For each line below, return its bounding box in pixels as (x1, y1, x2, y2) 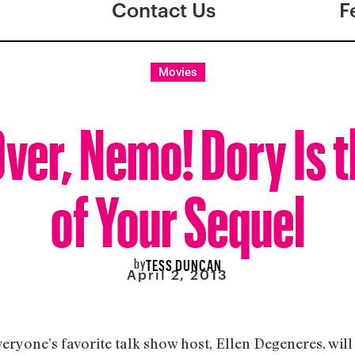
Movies (158, 65, 197, 79)
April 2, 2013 (127, 266, 228, 283)
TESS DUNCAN (145, 251, 222, 274)
